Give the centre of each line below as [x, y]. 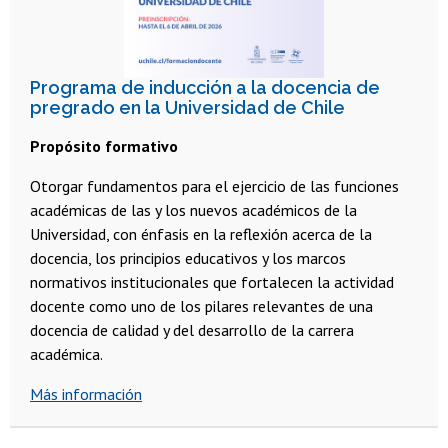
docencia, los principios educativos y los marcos [188, 257]
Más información [86, 393]
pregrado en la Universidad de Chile [187, 107]
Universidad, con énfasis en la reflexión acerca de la [201, 233]
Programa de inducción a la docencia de [205, 87]
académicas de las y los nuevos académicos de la [193, 209]
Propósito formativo [104, 145]
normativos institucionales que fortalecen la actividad [212, 281]
